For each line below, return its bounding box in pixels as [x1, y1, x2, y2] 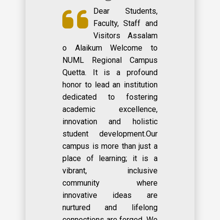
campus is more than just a [62, 141, 158, 151]
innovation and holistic [62, 117, 158, 127]
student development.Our [62, 129, 158, 139]
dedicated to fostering [62, 92, 158, 102]
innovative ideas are [62, 191, 158, 200]
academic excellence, [62, 105, 158, 114]
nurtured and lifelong [62, 203, 158, 213]
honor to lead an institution [62, 80, 158, 90]
